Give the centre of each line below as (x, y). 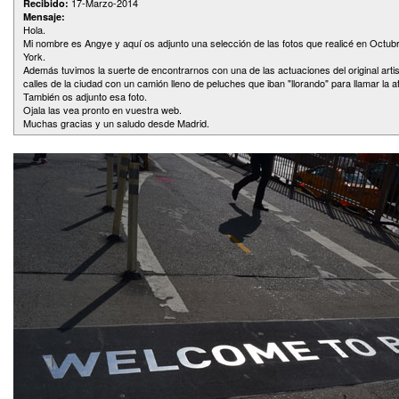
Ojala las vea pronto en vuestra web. (102, 110)
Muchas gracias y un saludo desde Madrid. (116, 123)
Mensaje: (44, 16)
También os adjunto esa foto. (85, 96)
